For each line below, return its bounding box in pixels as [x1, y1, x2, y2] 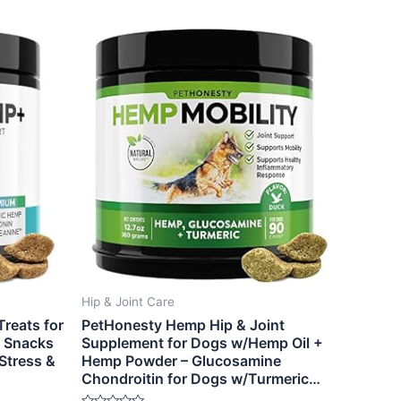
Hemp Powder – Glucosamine [81, 352, 281, 371]
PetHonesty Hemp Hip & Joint [81, 316, 285, 335]
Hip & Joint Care [81, 294, 175, 310]
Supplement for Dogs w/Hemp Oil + [81, 334, 323, 353]
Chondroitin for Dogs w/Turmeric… [81, 370, 320, 388]
